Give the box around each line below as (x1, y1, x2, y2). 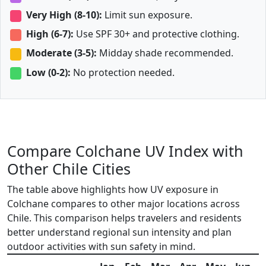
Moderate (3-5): (26, 46, 97, 60)
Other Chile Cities (7, 158, 131, 179)
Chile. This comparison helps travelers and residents (7, 211, 242, 224)
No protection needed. (70, 65, 175, 79)
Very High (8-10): (26, 8, 102, 21)
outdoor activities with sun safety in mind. (7, 239, 195, 253)
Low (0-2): (26, 65, 71, 79)
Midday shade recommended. (96, 46, 233, 60)
